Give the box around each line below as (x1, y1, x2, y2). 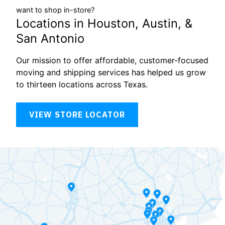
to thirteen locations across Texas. (16, 79, 148, 89)
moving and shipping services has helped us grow (16, 67, 206, 77)
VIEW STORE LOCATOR (29, 109, 125, 120)
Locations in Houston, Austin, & (16, 16, 192, 31)
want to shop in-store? (16, 5, 94, 15)
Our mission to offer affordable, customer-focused (16, 55, 208, 65)
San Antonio (16, 31, 84, 46)
